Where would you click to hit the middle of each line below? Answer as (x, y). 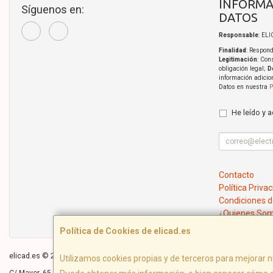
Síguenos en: (53, 10)
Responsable (238, 35)
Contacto (236, 175)
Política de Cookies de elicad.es (125, 231)
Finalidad (232, 51)
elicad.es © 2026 (38, 256)
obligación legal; (243, 69)
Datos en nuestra (244, 87)
